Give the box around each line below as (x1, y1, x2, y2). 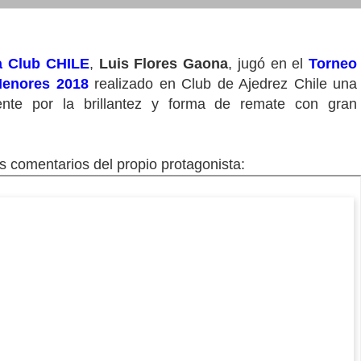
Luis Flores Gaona (98, 56, 229, 72)
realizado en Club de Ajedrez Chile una (88, 76, 358, 92)
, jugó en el (228, 56, 309, 72)
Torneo (309, 56, 358, 72)
